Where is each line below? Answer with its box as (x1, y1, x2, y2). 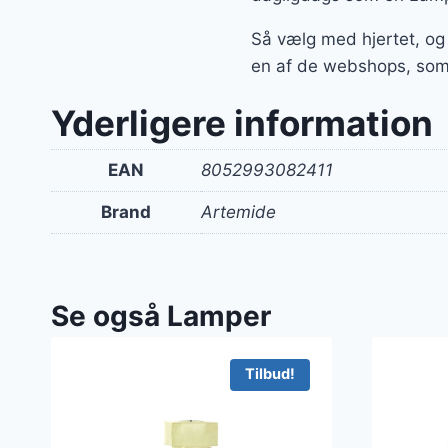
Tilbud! (244, 365, 295, 384)
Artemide (201, 201, 276, 222)
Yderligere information (51, 101, 433, 144)
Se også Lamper (51, 299, 271, 334)
